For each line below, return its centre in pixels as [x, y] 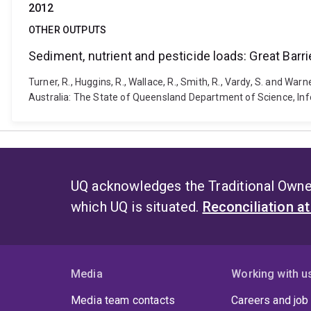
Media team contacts [123, 301]
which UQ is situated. [137, 207]
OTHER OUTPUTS [68, 30]
